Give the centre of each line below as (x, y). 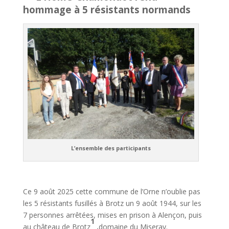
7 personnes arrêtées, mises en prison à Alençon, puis (112, 215)
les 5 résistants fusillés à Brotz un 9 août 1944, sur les (112, 203)
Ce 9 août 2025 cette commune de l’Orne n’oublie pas (111, 192)
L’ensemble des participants (111, 148)
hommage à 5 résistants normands (107, 9)
